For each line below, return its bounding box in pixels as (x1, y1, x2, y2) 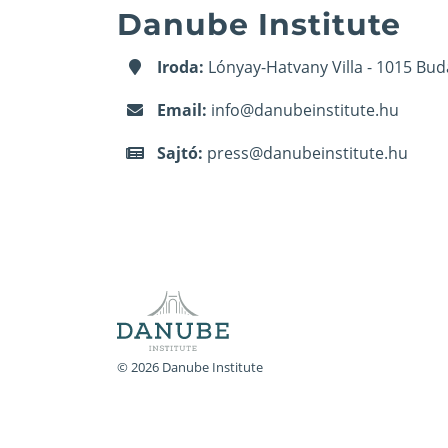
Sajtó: (157, 141, 203, 164)
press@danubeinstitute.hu (207, 141, 408, 164)
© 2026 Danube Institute (117, 357, 263, 376)
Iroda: (157, 55, 204, 78)
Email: (157, 98, 207, 121)
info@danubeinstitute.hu (211, 98, 399, 121)
